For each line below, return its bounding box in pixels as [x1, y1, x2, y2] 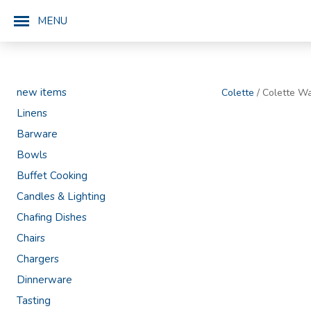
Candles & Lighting [17, 190, 106, 203]
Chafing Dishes [17, 210, 87, 224]
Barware [17, 127, 58, 141]
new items [17, 85, 67, 99]
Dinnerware [17, 273, 72, 287]
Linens [17, 106, 47, 120]
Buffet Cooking [17, 169, 87, 183]
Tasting [17, 294, 51, 308]
